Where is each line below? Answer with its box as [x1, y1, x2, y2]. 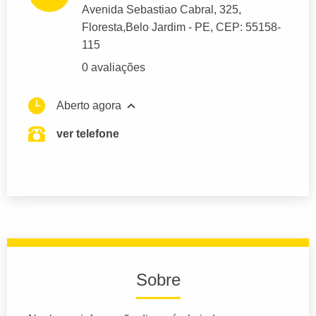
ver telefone [56, 128, 119, 140]
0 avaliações [82, 61, 145, 74]
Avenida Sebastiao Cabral [82, 4, 214, 16]
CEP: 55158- [216, 21, 281, 34]
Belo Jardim [126, 21, 186, 34]
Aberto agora [56, 99, 121, 112]
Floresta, [82, 21, 126, 34]
